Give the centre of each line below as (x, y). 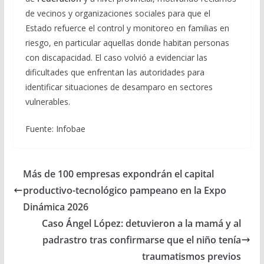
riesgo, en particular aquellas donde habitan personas (127, 42)
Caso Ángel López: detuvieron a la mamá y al (142, 223)
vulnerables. (47, 101)
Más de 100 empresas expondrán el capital (118, 174)
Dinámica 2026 (55, 207)
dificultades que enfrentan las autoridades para (115, 72)
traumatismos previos (192, 256)
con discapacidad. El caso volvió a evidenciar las (116, 57)
